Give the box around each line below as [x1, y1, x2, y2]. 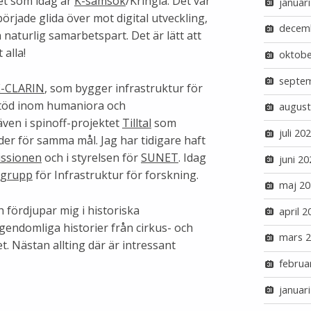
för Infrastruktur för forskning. [33, 167, 199, 183]
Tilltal [122, 115, 151, 131]
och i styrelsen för [42, 150, 141, 166]
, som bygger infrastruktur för [44, 81, 203, 96]
